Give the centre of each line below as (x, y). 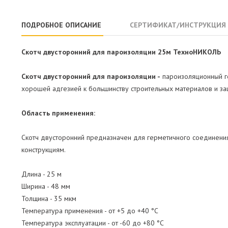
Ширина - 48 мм (46, 187)
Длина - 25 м (41, 174)
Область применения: (58, 113)
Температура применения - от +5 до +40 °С (90, 211)
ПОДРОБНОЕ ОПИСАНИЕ (61, 25)
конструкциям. (44, 150)
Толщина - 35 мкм (49, 199)
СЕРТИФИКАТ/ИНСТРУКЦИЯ (178, 25)
